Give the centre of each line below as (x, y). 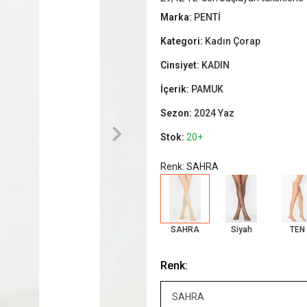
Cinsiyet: (181, 65)
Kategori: (183, 41)
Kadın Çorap (233, 41)
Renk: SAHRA (189, 167)
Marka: (177, 17)
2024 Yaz (214, 113)
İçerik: (176, 89)
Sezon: (177, 113)
